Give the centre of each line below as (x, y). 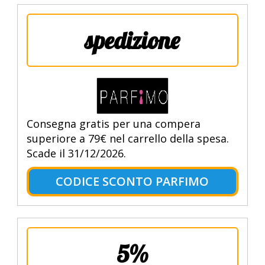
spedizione (132, 41)
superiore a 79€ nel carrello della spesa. (127, 139)
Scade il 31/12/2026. (76, 153)
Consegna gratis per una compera (113, 124)
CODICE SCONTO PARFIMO (132, 182)
